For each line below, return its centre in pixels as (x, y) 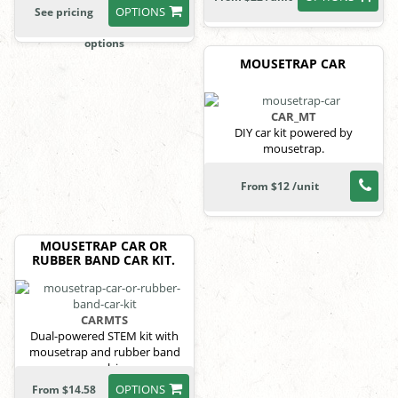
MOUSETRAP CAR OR (103, 245)
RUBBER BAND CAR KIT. (103, 259)
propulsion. (104, 367)
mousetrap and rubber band (104, 351)
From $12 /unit (279, 186)
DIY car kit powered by (294, 132)
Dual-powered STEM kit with (104, 335)
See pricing (64, 12)
